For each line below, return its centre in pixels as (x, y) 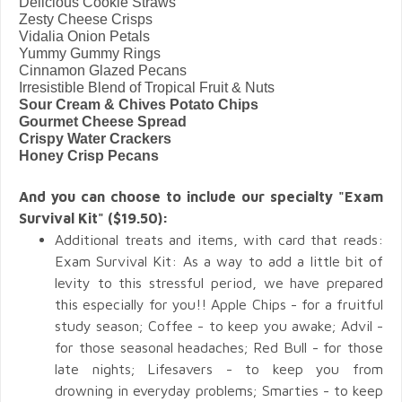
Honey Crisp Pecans (89, 155)
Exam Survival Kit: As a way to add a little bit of (219, 261)
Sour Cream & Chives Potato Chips (139, 104)
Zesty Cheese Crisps (86, 19)
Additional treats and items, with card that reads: (219, 239)
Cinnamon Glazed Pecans (103, 70)
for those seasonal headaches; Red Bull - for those (219, 347)
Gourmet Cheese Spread (103, 121)
